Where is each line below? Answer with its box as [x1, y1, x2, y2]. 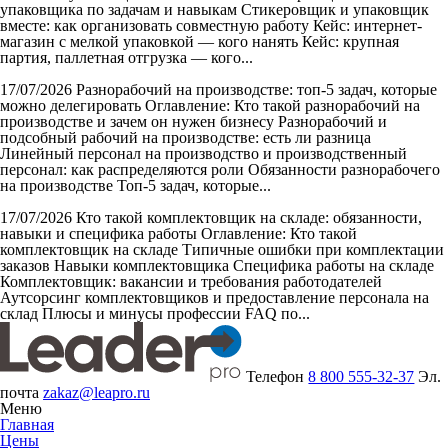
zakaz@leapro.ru [43, 383, 150, 401]
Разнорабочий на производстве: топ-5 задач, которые [76, 80, 437, 98]
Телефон [246, 367, 309, 385]
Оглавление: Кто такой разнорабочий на [145, 96, 420, 114]
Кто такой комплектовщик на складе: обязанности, [76, 208, 422, 226]
